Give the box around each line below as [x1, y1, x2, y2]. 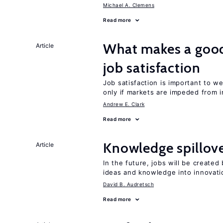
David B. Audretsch [103, 181, 154, 187]
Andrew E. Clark [103, 101, 145, 107]
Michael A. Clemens [103, 2, 154, 8]
